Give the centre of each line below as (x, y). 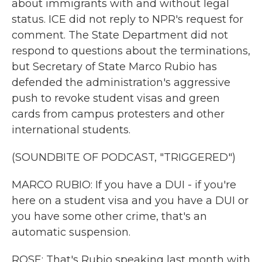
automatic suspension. (71, 232)
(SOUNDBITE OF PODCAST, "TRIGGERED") (124, 157)
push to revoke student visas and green (116, 98)
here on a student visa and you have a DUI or (130, 201)
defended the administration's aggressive (121, 82)
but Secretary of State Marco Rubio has (114, 67)
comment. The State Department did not (120, 35)
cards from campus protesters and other (118, 114)
